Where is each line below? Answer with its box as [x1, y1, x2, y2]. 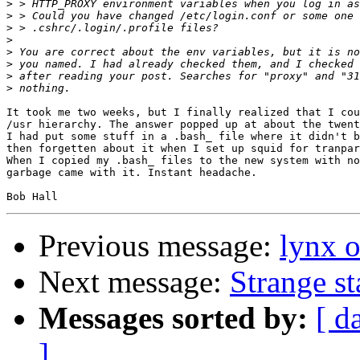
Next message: [39, 264, 230, 300]
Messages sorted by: [39, 301, 308, 336]
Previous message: [39, 228, 280, 264]
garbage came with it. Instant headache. [6, 166, 257, 179]
